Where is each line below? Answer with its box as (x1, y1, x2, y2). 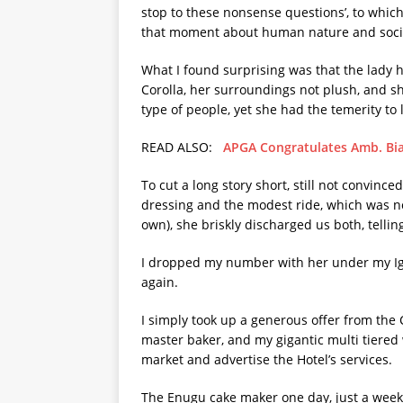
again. (141, 273, 178, 291)
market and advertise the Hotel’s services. (141, 351, 392, 368)
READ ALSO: (141, 139, 223, 156)
